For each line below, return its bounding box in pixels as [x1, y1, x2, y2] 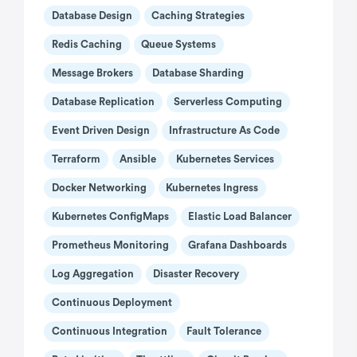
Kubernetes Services [175, 154, 274, 165]
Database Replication [51, 96, 155, 108]
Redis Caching [51, 39, 122, 50]
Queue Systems [141, 39, 217, 50]
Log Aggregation [51, 269, 134, 280]
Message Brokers [51, 68, 133, 79]
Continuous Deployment [51, 297, 172, 308]
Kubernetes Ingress [166, 182, 259, 194]
